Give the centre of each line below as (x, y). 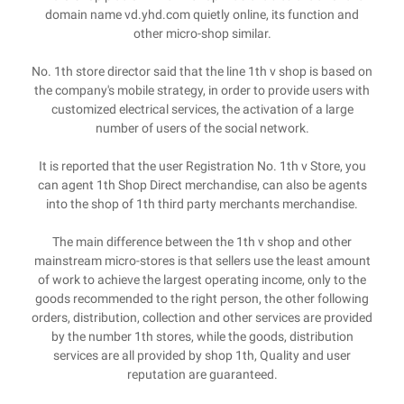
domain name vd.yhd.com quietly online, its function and (202, 14)
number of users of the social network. (202, 128)
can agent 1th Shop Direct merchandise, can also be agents (202, 185)
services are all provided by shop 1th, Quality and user (202, 355)
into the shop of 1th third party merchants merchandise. (202, 204)
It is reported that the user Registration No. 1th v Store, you (202, 166)
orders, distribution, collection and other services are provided (202, 317)
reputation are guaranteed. (202, 374)
